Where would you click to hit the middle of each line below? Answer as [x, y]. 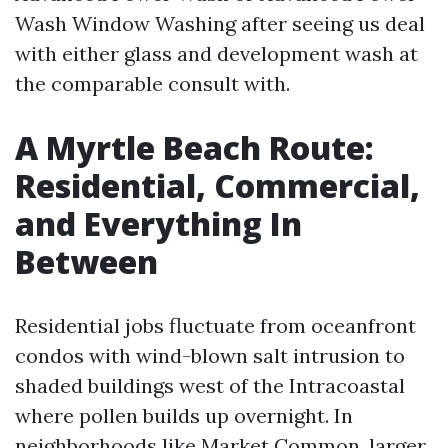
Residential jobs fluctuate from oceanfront [215, 325]
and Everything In [158, 223]
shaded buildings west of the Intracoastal [210, 385]
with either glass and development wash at [216, 53]
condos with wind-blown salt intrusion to [210, 355]
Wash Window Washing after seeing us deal [220, 23]
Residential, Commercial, [217, 185]
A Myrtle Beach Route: [194, 147]
